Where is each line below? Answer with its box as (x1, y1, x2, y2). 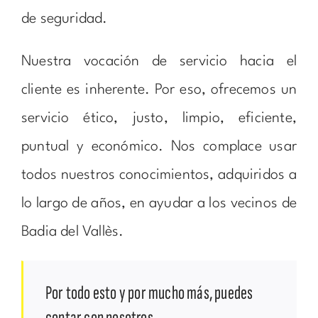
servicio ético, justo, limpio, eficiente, (21, 111, 297, 126)
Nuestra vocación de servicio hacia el (21, 55, 297, 70)
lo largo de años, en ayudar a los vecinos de (21, 197, 297, 212)
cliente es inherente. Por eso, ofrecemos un (21, 83, 297, 98)
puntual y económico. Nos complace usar (21, 140, 297, 155)
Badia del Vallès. (21, 225, 124, 240)
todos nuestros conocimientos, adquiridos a (21, 168, 297, 183)
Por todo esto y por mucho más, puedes (45, 282, 253, 305)
